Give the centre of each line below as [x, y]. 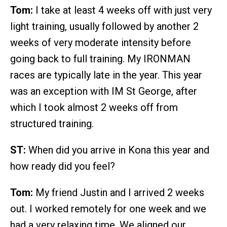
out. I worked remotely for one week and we [108, 209]
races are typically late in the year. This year [106, 75]
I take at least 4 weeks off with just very [122, 10]
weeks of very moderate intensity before [101, 43]
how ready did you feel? [63, 166]
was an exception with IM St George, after [104, 91]
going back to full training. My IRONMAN [100, 59]
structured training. [52, 124]
